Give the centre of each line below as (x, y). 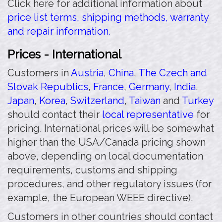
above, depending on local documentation (105, 156)
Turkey (198, 101)
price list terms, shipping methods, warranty (108, 17)
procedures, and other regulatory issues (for (110, 184)
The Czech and (173, 73)
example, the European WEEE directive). (100, 198)
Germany (149, 87)
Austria (87, 73)
